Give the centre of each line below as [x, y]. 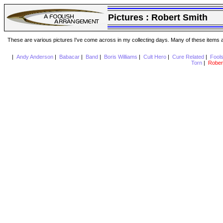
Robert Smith [179, 17]
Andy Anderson [35, 57]
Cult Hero [155, 57]
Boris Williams [120, 57]
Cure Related [188, 57]
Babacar [69, 57]
